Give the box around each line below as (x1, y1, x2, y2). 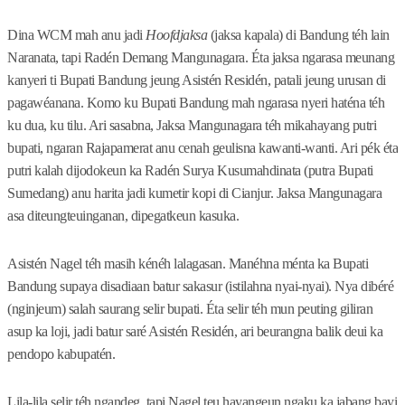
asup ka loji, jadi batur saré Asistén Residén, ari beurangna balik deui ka (7, 324, 382, 340)
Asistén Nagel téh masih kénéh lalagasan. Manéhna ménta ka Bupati (7, 256, 368, 272)
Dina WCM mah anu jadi (7, 27, 146, 43)
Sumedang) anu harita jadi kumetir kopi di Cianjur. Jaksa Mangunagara (7, 185, 381, 202)
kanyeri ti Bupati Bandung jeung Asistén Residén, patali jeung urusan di (7, 72, 386, 89)
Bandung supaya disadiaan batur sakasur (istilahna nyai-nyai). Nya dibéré (7, 278, 393, 295)
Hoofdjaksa (146, 27, 207, 43)
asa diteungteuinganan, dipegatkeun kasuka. (7, 208, 239, 224)
